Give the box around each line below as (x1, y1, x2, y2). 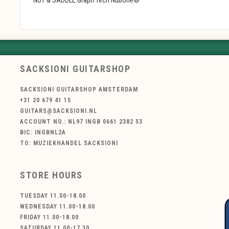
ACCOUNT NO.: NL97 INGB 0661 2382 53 (20, 118, 143, 126)
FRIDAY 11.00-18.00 (20, 213, 79, 221)
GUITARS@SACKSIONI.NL (20, 107, 97, 115)
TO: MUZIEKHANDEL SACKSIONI (20, 140, 118, 147)
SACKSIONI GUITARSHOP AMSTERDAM (20, 86, 138, 94)
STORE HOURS (20, 169, 83, 180)
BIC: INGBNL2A (20, 129, 66, 136)
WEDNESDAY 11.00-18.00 (20, 202, 95, 210)
